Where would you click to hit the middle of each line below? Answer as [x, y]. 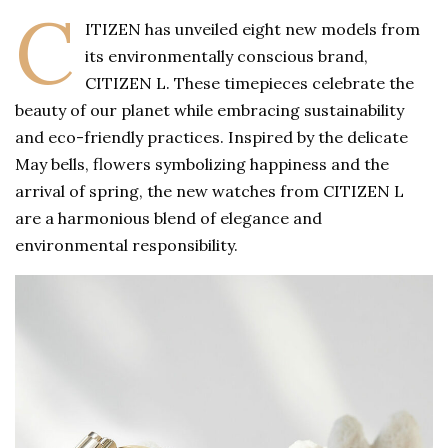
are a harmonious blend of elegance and [169, 217]
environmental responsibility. [127, 244]
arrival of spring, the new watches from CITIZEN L [210, 190]
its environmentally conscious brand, [227, 55]
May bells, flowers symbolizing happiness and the [202, 163]
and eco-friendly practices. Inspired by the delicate [212, 136]
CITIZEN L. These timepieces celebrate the [250, 82]
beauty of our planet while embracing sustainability [210, 109]
